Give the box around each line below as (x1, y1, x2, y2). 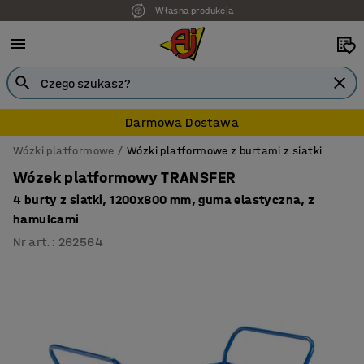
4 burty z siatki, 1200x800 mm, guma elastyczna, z (13, 192, 315, 207)
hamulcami (13, 211, 80, 227)
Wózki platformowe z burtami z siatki (127, 144, 323, 158)
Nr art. (13, 234, 51, 249)
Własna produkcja (154, 5, 234, 16)
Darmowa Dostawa (125, 115, 239, 130)
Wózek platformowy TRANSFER (13, 168, 236, 187)
